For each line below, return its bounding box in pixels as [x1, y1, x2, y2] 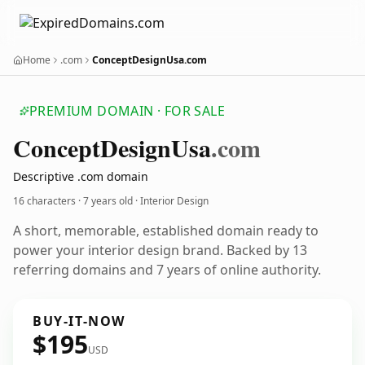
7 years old [83, 194, 133, 208]
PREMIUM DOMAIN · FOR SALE [29, 102, 225, 120]
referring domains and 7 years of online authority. [13, 261, 321, 279]
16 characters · [13, 194, 83, 208]
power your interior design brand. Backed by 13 [13, 241, 307, 259]
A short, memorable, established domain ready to [13, 222, 319, 240]
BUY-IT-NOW [33, 312, 125, 330]
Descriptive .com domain [13, 169, 148, 184]
